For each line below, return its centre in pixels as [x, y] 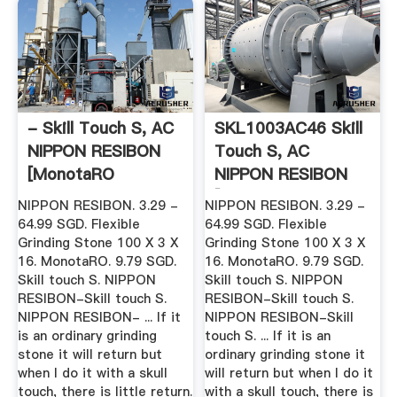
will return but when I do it [289, 374]
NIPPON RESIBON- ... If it [99, 318]
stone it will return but [90, 355]
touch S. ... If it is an [268, 336]
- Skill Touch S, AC [100, 128]
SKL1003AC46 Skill [289, 128]
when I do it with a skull [92, 374]
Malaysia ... [69, 198]
